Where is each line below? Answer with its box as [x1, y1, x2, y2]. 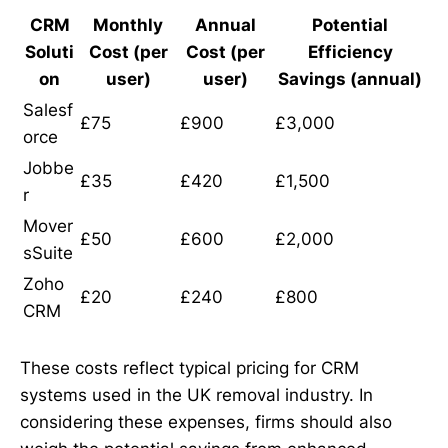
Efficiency [307, 42, 393, 63]
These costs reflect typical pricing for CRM [20, 358, 359, 379]
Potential [312, 15, 388, 36]
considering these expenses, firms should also [20, 412, 392, 433]
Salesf [23, 100, 73, 121]
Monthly [93, 15, 163, 36]
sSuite [23, 243, 73, 264]
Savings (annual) [278, 69, 422, 90]
